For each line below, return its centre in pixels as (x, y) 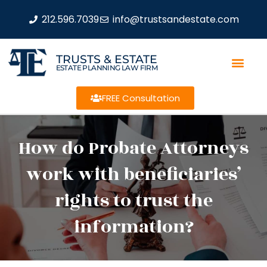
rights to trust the (133, 201)
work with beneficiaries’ (133, 175)
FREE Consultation (141, 98)
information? (133, 227)
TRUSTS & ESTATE (106, 59)
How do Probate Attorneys (133, 148)
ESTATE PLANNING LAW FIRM (107, 67)
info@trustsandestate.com (176, 19)
